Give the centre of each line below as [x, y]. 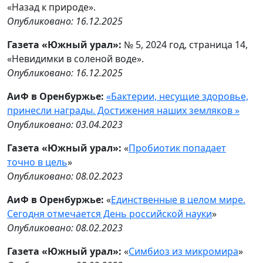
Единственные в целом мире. [178, 200]
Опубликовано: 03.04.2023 [65, 124]
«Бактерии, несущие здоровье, [177, 96]
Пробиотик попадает [177, 148]
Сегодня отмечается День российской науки [109, 214]
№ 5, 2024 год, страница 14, [185, 45]
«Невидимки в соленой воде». [75, 59]
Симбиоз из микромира [183, 251]
